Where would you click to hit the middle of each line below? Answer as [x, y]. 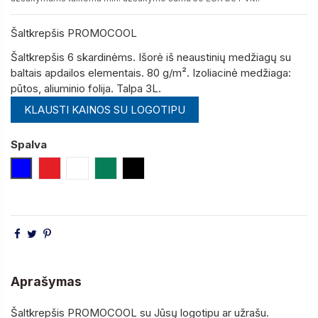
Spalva [29, 144]
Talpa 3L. [139, 89]
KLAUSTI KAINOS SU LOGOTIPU [104, 109]
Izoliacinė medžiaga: [242, 73]
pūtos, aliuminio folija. [62, 89]
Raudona [70, 168]
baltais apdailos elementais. [77, 73]
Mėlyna [38, 168]
